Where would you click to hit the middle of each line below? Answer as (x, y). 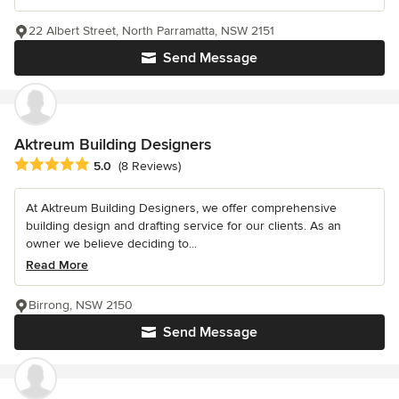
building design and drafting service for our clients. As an (183, 225)
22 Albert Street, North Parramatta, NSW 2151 (151, 30)
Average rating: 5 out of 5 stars (109, 164)
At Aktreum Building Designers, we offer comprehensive (181, 208)
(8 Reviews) (150, 167)
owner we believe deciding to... (111, 243)
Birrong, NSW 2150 (81, 305)
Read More (57, 265)
